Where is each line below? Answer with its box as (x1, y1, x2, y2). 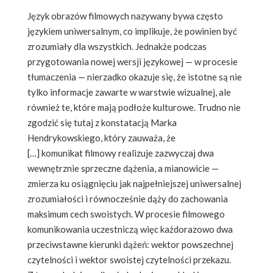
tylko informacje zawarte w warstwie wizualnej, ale (27, 86, 231, 97)
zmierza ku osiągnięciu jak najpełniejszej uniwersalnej (27, 177, 241, 189)
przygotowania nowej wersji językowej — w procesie (27, 55, 238, 67)
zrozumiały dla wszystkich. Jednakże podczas (27, 40, 207, 52)
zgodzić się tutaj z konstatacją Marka (27, 116, 177, 128)
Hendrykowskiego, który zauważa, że (27, 132, 175, 143)
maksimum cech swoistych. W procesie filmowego (27, 208, 225, 219)
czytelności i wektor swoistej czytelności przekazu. (27, 253, 231, 265)
